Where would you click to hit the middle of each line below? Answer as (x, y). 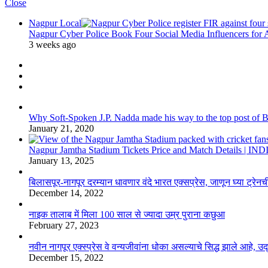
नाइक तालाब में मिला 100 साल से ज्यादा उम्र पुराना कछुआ (127, 215)
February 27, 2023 (64, 226)
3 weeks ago (52, 45)
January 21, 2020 (61, 129)
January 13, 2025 (61, 161)
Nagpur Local (55, 23)
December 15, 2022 (66, 258)
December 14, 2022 (66, 193)
